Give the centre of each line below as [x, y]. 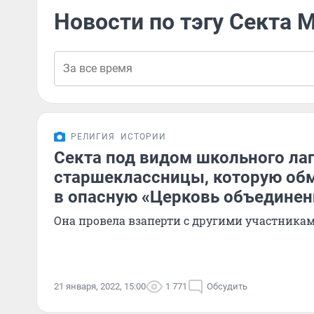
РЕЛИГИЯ [93, 137]
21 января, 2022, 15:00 [100, 286]
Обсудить [227, 286]
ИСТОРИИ [143, 137]
